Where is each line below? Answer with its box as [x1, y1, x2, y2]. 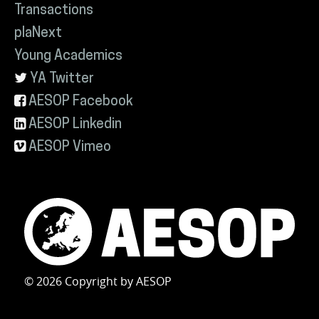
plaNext [14, 26, 62, 41]
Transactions [14, 4, 93, 18]
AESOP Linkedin [28, 117, 122, 132]
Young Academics [14, 49, 122, 63]
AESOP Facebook [28, 95, 133, 109]
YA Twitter [30, 72, 94, 86]
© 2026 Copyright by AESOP [24, 273, 172, 290]
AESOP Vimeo [28, 140, 111, 155]
